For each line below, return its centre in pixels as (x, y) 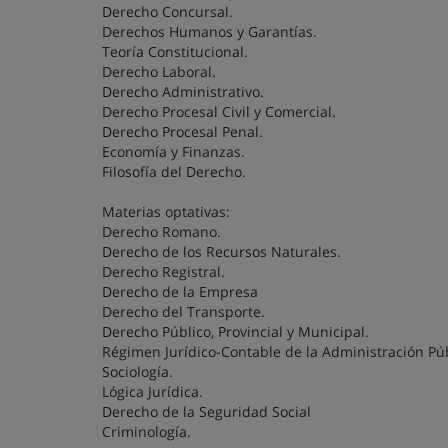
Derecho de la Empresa (180, 291)
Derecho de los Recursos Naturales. (221, 251)
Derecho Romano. (161, 231)
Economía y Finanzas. (173, 151)
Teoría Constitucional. (175, 51)
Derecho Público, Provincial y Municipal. (235, 331)
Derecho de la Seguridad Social (206, 411)
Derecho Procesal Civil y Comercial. (219, 111)
